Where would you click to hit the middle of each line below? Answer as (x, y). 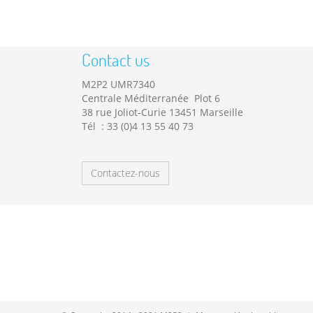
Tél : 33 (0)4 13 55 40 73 (138, 126)
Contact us (116, 60)
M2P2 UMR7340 (118, 85)
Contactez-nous (125, 173)
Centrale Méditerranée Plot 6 (151, 99)
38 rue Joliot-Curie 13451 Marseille (162, 112)
